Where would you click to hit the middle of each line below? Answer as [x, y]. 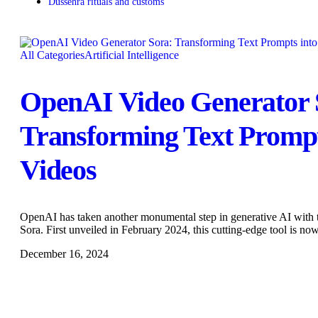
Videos [58, 170]
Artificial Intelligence [132, 55]
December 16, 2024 [64, 254]
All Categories [52, 55]
